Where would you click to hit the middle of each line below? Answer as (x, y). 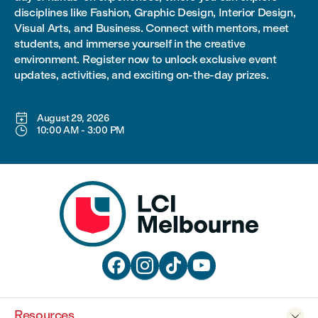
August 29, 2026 (73, 118)
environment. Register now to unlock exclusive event (146, 59)
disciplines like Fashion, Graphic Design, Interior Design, (155, 12)
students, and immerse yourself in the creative (130, 44)
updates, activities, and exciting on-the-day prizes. (142, 75)
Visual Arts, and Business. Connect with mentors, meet (152, 28)
